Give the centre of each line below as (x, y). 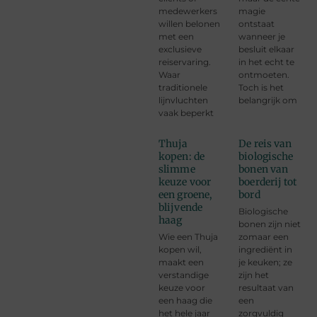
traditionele (183, 87)
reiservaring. (185, 62)
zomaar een (264, 236)
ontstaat (257, 23)
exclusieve (180, 49)
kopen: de (181, 156)
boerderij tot (268, 181)
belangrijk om (268, 100)
